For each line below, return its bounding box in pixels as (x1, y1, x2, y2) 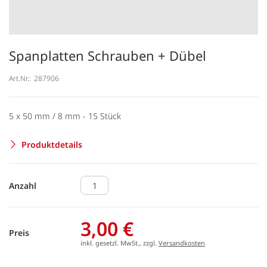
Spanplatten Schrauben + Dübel (9, 46, 206, 64)
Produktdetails (21, 138, 82, 150)
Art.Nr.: (9, 73, 31, 83)
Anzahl (9, 179, 36, 191)
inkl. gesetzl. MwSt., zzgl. (80, 238, 159, 247)
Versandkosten (159, 238, 205, 247)
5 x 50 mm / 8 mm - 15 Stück (9, 110, 121, 122)
